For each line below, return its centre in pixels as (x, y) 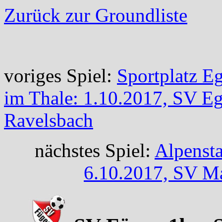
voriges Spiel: (60, 76)
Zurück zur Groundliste (96, 15)
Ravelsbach (49, 120)
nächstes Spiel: (95, 150)
